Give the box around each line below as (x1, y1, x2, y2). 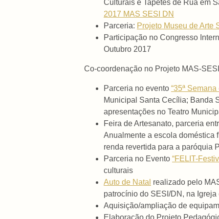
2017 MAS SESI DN (104, 10, 174, 19)
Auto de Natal (104, 178, 151, 187)
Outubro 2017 (104, 45, 151, 54)
